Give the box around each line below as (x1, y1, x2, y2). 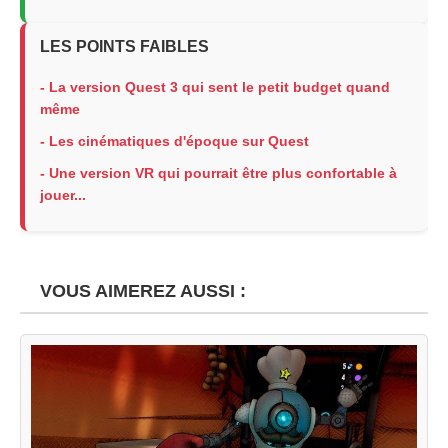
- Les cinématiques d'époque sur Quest (40, 133, 309, 149)
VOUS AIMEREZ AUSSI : (30, 281, 246, 301)
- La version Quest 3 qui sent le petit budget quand (40, 79, 390, 95)
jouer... (40, 187, 86, 203)
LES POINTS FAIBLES (40, 38, 209, 55)
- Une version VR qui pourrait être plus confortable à (40, 165, 397, 181)
